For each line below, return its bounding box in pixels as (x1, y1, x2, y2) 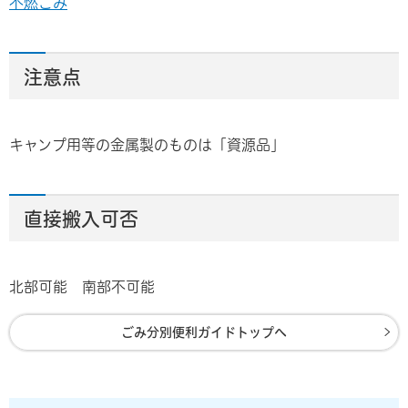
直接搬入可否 (24, 209, 138, 229)
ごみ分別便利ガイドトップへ (121, 326, 287, 340)
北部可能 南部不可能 (9, 280, 155, 295)
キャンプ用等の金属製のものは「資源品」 (9, 138, 285, 153)
